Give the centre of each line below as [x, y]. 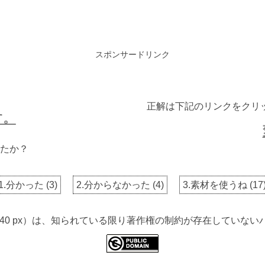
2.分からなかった [114, 185]
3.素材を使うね [215, 185]
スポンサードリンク [132, 55]
